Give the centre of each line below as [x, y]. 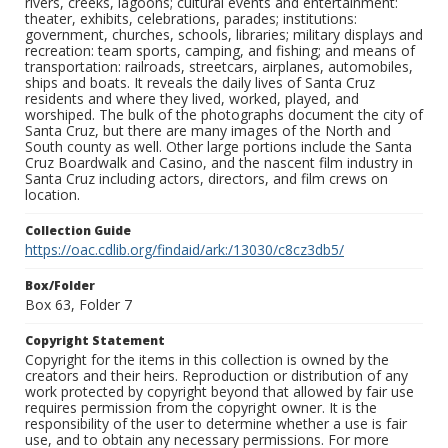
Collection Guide [78, 231]
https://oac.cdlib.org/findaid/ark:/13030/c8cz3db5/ [184, 250]
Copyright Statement [95, 341]
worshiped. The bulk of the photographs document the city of [224, 115]
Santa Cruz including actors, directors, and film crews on [206, 179]
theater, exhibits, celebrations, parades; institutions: [191, 19]
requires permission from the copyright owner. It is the [201, 408]
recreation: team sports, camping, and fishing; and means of [220, 51]
